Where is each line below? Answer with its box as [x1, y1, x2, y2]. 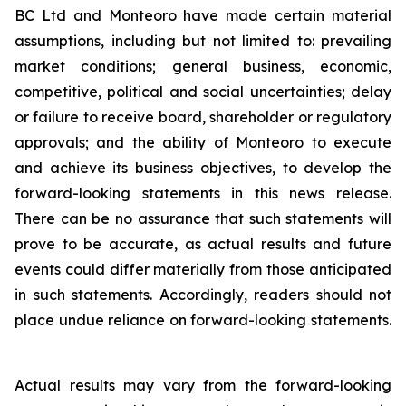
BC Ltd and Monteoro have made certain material [14, 6, 391, 24]
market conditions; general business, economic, [14, 57, 391, 75]
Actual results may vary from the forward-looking [14, 376, 391, 394]
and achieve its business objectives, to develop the [14, 159, 391, 177]
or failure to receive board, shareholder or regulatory [14, 108, 391, 126]
